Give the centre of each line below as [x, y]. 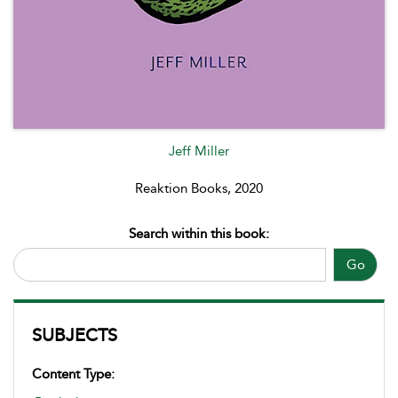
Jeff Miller [199, 151]
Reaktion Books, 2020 [199, 188]
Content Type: [73, 374]
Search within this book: [199, 233]
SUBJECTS [75, 334]
